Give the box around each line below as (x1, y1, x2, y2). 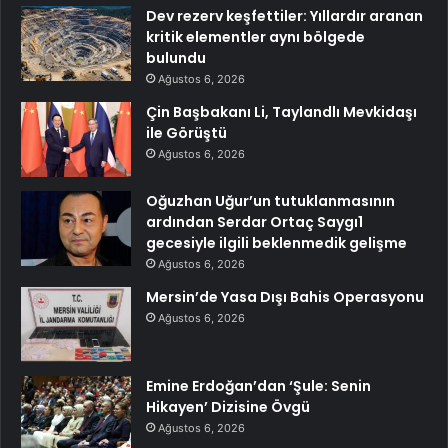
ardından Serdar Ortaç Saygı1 (146, 211, 363, 232)
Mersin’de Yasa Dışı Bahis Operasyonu (146, 286, 424, 307)
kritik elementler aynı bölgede (146, 26, 365, 47)
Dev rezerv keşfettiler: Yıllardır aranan (146, 5, 423, 26)
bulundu (146, 47, 206, 68)
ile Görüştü (146, 122, 227, 143)
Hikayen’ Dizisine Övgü (146, 396, 310, 417)
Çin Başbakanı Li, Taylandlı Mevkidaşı (146, 101, 417, 122)
